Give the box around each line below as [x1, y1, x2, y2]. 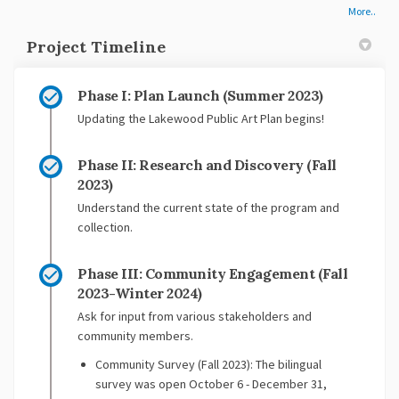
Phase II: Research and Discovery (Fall [77, 156, 337, 175]
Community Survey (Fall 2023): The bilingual [95, 356, 322, 373]
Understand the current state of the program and [77, 199, 339, 216]
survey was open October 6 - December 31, [95, 376, 327, 393]
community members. [77, 328, 193, 345]
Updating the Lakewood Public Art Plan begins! [77, 110, 324, 127]
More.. [348, 4, 376, 19]
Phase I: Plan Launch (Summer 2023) [77, 86, 323, 105]
